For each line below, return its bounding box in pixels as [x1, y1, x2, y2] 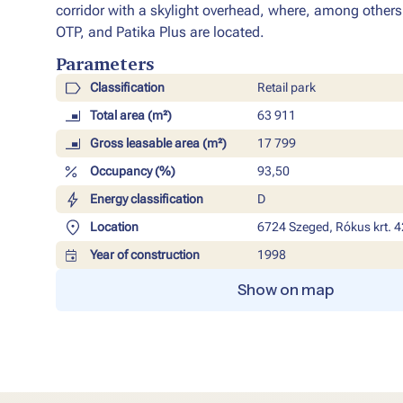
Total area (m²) [89, 108, 172, 123]
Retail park [256, 80, 316, 95]
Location [89, 219, 139, 235]
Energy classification [89, 192, 203, 207]
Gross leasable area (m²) [89, 136, 227, 151]
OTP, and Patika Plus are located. [56, 23, 264, 40]
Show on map [237, 281, 334, 300]
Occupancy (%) [89, 164, 175, 179]
